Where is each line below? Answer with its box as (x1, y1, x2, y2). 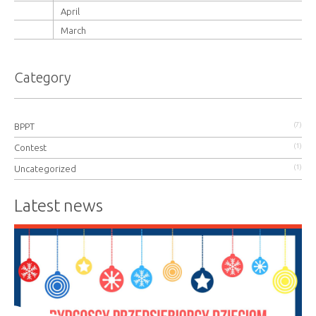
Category (14, 69, 71, 85)
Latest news (14, 196, 103, 215)
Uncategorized (14, 164, 76, 174)
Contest (14, 142, 47, 152)
